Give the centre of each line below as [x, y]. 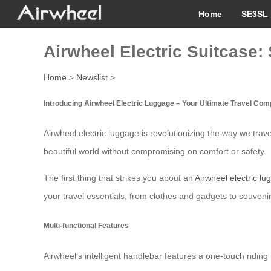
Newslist [92, 78]
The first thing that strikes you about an [119, 178]
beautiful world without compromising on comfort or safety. [155, 152]
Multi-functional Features [86, 226]
